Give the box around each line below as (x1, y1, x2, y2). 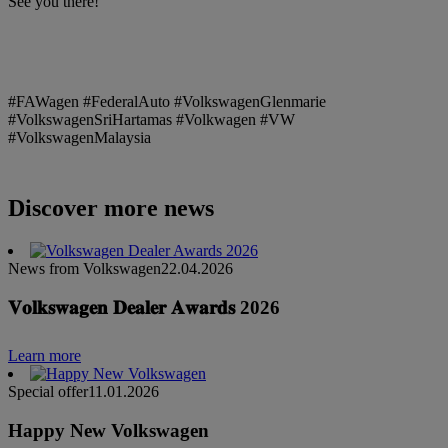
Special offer (8, 383, 88, 401)
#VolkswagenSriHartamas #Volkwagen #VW (8, 110, 295, 128)
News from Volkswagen (8, 259, 161, 277)
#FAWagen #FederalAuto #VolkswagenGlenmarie (8, 92, 326, 110)
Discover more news (8, 194, 214, 221)
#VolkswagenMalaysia (8, 128, 151, 146)
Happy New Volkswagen (8, 420, 209, 441)
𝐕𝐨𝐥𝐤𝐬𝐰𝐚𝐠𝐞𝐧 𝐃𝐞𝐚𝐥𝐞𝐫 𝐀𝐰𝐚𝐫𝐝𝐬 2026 (8, 296, 280, 318)
